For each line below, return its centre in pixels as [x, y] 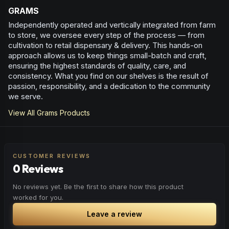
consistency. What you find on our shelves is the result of [108, 76]
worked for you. [38, 197]
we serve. [26, 96]
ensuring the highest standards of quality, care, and [97, 66]
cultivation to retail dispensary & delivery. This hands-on [105, 45]
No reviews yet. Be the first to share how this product [98, 187]
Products [74, 113]
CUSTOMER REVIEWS [52, 156]
